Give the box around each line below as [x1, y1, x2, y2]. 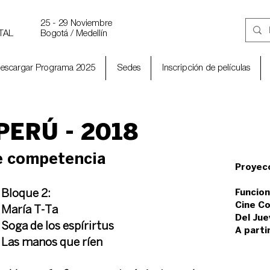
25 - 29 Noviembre [40, 19, 112, 28]
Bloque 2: [1, 189, 51, 199]
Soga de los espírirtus [1, 221, 114, 232]
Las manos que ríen [1, 237, 102, 248]
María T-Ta [1, 205, 58, 216]
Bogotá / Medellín [40, 30, 107, 38]
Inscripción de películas [162, 64, 250, 72]
